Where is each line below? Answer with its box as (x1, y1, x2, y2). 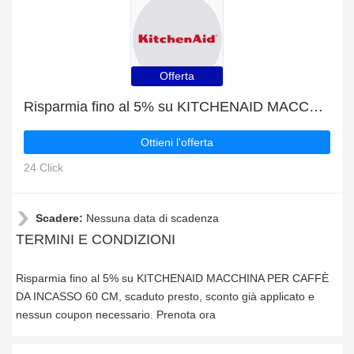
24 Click (24, 161, 63, 174)
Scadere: (36, 212, 86, 224)
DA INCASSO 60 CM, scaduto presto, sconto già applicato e (16, 290, 314, 303)
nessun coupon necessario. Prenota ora (16, 308, 216, 321)
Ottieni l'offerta (141, 136, 213, 149)
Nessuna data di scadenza (86, 212, 219, 224)
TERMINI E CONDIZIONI (16, 232, 175, 247)
